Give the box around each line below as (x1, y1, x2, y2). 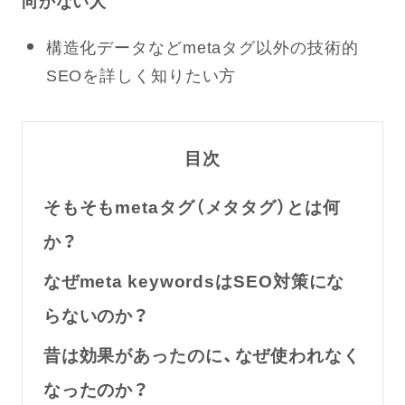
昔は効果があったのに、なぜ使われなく (42, 341, 361, 367)
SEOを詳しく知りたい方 (45, 62, 237, 88)
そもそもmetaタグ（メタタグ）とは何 (42, 193, 341, 220)
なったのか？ (42, 375, 149, 401)
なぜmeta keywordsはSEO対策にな (42, 267, 345, 293)
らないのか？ (42, 301, 149, 327)
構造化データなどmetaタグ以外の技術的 (45, 34, 359, 60)
